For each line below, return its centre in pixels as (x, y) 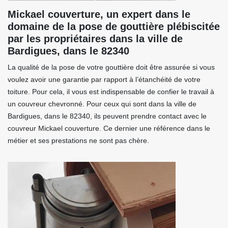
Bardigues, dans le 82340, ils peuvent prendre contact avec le (107, 116)
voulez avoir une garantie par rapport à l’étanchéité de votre (104, 79)
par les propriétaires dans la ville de (95, 39)
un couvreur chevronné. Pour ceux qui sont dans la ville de (102, 104)
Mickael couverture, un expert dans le (99, 14)
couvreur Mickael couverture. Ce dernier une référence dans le (109, 128)
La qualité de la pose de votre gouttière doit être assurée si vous (111, 67)
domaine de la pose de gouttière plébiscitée (114, 26)
